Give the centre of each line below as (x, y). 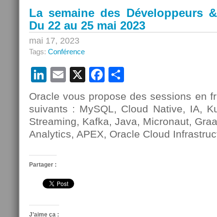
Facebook (139, 75)
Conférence (66, 52)
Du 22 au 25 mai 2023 (87, 25)
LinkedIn (76, 75)
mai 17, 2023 (54, 41)
